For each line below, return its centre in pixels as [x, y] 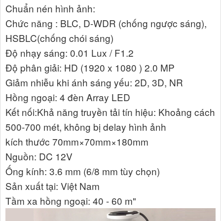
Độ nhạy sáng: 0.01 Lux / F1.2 [70, 53]
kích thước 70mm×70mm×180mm [77, 141]
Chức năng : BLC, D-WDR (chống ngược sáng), [106, 23]
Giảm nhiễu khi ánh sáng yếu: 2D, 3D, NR [94, 82]
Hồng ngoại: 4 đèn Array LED [68, 97]
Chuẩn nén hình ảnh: [50, 8]
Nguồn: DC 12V [39, 156]
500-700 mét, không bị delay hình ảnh [86, 127]
